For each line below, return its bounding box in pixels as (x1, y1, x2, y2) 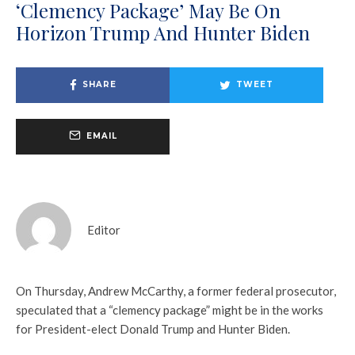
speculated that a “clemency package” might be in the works (16, 302, 323, 317)
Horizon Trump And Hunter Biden (16, 19, 310, 45)
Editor (87, 222, 120, 237)
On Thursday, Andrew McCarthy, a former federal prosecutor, (16, 283, 336, 298)
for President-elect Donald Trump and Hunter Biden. (16, 321, 290, 336)
